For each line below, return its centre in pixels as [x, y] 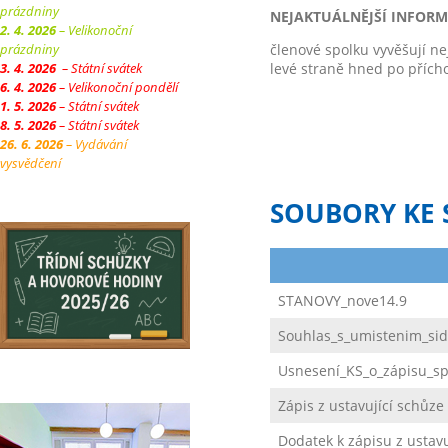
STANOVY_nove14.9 [342, 301]
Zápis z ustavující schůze [361, 406]
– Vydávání [95, 144]
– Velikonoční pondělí [117, 87]
